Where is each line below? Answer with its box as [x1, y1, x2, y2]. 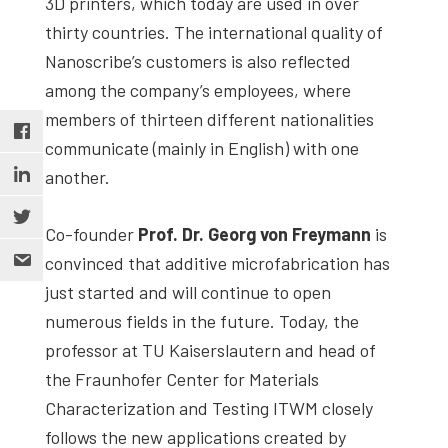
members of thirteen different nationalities [45, 107, 374, 130]
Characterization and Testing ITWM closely [45, 396, 373, 419]
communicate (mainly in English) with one [45, 136, 359, 159]
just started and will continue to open [45, 280, 331, 303]
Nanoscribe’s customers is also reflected [45, 49, 351, 72]
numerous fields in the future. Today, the [45, 309, 359, 332]
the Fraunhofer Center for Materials [45, 367, 319, 390]
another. [45, 165, 110, 188]
